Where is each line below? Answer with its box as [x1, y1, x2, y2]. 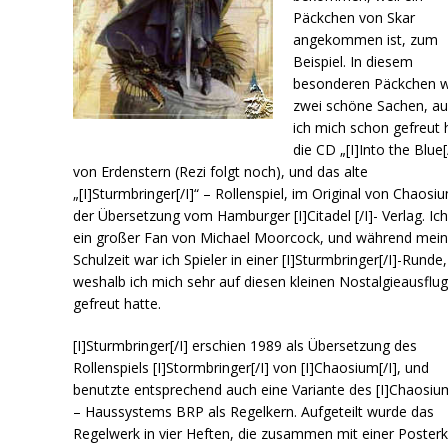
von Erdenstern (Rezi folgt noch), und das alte [73, 161, 369, 181]
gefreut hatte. [73, 293, 162, 313]
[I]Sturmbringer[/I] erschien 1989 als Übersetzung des [73, 335, 418, 355]
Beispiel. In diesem [293, 51, 414, 71]
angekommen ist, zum [293, 29, 439, 49]
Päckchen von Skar [293, 7, 416, 27]
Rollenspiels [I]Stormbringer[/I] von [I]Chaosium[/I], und [73, 357, 430, 377]
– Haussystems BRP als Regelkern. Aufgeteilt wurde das [73, 401, 435, 421]
